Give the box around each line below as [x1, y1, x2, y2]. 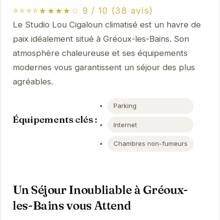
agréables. [12, 77, 53, 87]
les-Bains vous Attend [12, 198, 131, 213]
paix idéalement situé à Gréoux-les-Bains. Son [12, 34, 189, 44]
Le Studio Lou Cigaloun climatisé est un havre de [12, 20, 201, 30]
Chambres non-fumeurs [113, 139, 188, 148]
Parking [113, 102, 137, 110]
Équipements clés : [12, 113, 97, 125]
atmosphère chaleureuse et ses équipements [12, 48, 188, 58]
